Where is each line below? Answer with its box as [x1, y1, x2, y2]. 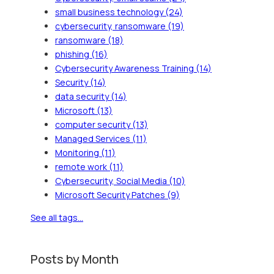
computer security [55, 119, 132, 131]
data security [55, 91, 111, 103]
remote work [55, 161, 109, 173]
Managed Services [55, 133, 132, 145]
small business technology [55, 6, 165, 18]
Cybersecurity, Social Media [55, 175, 169, 187]
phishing [55, 48, 91, 61]
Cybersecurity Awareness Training [55, 62, 196, 75]
